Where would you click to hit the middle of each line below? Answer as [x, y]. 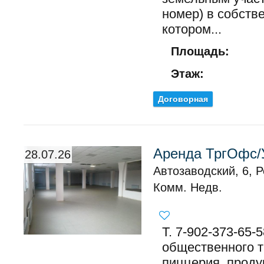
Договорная [183, 99]
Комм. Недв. [188, 187]
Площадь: [200, 51]
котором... [192, 29]
